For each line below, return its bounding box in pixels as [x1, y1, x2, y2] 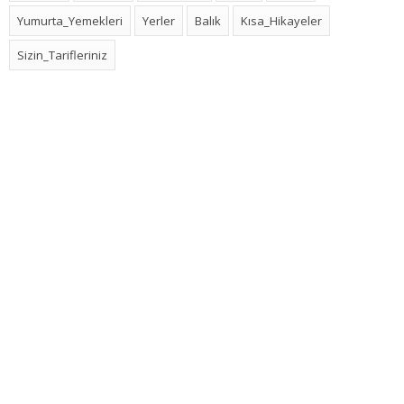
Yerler [142, 13, 175, 29]
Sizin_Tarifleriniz [17, 47, 107, 63]
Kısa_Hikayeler [241, 13, 322, 29]
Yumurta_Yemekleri [17, 13, 123, 29]
